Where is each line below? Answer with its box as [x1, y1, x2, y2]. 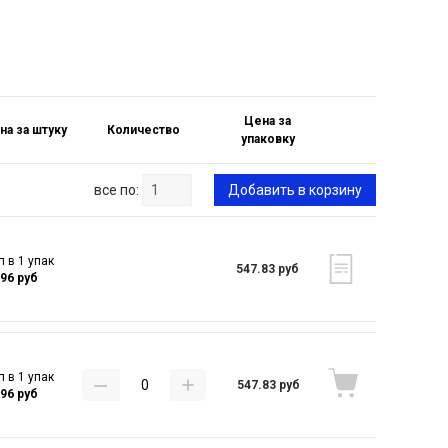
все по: [94, 182, 139, 198]
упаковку [240, 132, 295, 146]
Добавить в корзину [228, 182, 362, 198]
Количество [106, 123, 180, 137]
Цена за [244, 114, 292, 128]
